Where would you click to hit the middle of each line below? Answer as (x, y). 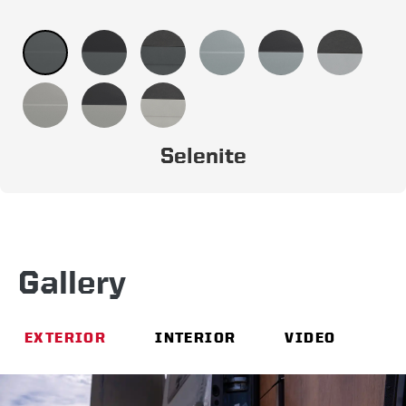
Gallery (72, 282)
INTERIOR (196, 338)
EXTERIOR (66, 338)
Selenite (203, 155)
